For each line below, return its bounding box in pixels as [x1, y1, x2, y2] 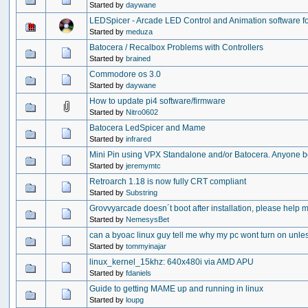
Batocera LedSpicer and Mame [89, 122, 206, 133]
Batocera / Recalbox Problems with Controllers [89, 42, 264, 52]
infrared [126, 134, 152, 143]
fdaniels [126, 268, 152, 277]
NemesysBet [126, 214, 170, 223]
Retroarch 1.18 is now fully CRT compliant [89, 176, 247, 186]
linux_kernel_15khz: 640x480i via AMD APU [89, 256, 254, 267]
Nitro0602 [126, 107, 159, 116]
